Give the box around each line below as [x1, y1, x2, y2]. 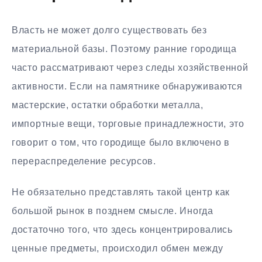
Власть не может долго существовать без [12, 25, 207, 36]
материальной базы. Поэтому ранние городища [12, 44, 237, 54]
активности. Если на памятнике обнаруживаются [12, 81, 243, 92]
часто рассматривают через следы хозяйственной [12, 63, 249, 73]
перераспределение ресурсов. [12, 156, 156, 167]
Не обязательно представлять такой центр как [12, 187, 230, 198]
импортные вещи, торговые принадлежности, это [12, 119, 244, 129]
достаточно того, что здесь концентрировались [12, 225, 233, 235]
